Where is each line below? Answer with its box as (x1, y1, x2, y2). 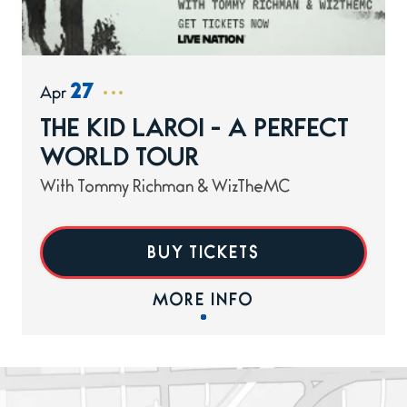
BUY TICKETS (147, 248, 260, 263)
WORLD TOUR (40, 149, 199, 173)
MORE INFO (152, 295, 255, 311)
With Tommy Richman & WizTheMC (40, 182, 290, 197)
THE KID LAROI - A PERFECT (40, 120, 349, 144)
